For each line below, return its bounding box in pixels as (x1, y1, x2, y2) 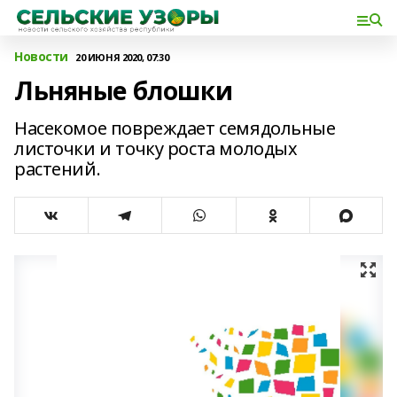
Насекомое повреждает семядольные (14, 116, 336, 140)
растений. (14, 157, 101, 181)
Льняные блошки (14, 74, 233, 107)
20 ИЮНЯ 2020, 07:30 (75, 50, 169, 64)
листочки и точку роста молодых (14, 136, 298, 160)
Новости (14, 48, 69, 65)
